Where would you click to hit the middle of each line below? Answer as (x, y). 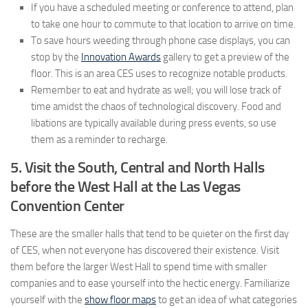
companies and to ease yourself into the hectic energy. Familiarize (150, 284)
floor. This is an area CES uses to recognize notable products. (159, 74)
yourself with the (47, 300)
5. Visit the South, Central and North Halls (137, 168)
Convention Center (67, 206)
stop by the (56, 57)
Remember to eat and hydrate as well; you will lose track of (156, 90)
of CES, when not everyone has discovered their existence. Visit (145, 251)
